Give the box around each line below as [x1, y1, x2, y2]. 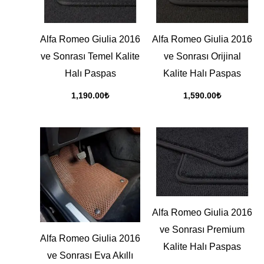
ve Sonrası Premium [160, 225, 245, 235]
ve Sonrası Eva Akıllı [47, 250, 133, 260]
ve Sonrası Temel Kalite [41, 51, 140, 62]
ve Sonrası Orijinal [163, 51, 241, 62]
